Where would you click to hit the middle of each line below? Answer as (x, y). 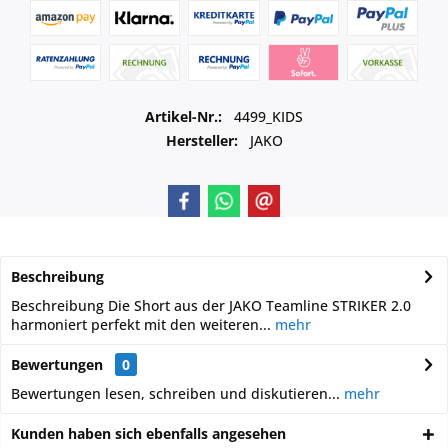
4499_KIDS (268, 116)
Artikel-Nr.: (185, 116)
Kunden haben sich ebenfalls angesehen (148, 433)
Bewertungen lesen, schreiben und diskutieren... (175, 393)
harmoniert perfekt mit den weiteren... (141, 324)
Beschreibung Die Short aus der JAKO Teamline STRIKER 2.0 (211, 305)
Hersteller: (201, 140)
